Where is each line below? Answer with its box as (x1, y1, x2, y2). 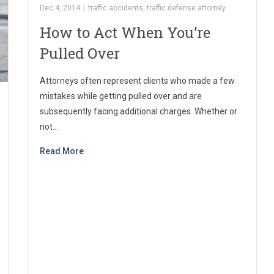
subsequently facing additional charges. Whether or (40, 106, 238, 117)
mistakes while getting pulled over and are (40, 91, 202, 102)
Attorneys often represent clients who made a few (40, 76, 235, 86)
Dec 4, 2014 (40, 4, 81, 13)
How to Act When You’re (40, 23, 211, 43)
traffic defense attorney (147, 4, 226, 13)
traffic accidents (88, 4, 144, 13)
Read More (40, 146, 84, 157)
